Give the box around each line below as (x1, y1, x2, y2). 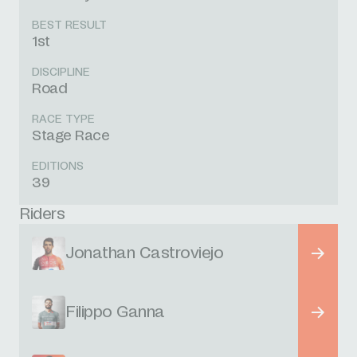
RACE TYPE (32, 114, 95, 125)
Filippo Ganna (65, 304, 165, 320)
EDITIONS (32, 161, 84, 172)
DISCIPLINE (32, 67, 90, 78)
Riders (19, 206, 65, 222)
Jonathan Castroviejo (65, 245, 223, 261)
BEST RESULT (32, 20, 107, 31)
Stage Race (32, 129, 109, 143)
